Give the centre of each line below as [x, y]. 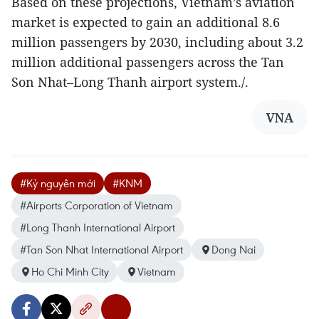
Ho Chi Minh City [70, 272]
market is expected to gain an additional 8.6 [146, 22]
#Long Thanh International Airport [98, 228]
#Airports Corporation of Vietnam [96, 205]
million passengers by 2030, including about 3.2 [157, 42]
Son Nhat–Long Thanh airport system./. [130, 82]
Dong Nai [234, 250]
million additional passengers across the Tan [148, 62]
